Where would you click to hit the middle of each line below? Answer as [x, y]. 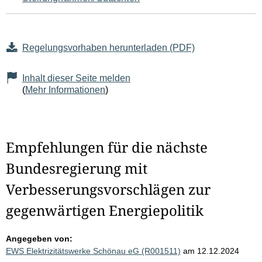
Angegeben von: [39, 239]
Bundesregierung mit [77, 168]
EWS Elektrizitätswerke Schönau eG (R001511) [93, 251]
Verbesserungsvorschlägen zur [108, 189]
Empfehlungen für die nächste [107, 147]
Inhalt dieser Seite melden [76, 78]
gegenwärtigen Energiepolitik [105, 211]
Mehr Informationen [65, 90]
